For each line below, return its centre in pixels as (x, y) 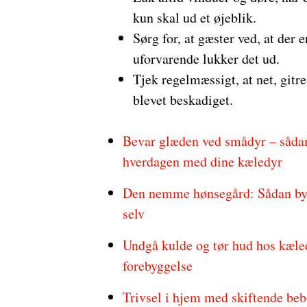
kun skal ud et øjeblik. (194, 17)
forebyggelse (157, 266)
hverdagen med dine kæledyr (202, 161)
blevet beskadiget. (183, 100)
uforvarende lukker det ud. (206, 59)
